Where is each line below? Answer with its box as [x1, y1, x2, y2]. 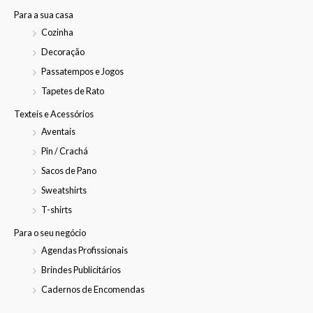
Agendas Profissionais [41, 244, 128, 256]
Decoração [41, 46, 85, 58]
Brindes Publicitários [41, 263, 121, 275]
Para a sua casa [14, 8, 73, 20]
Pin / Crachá [41, 145, 88, 156]
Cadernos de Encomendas [41, 283, 145, 295]
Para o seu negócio [14, 226, 86, 238]
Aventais [41, 125, 75, 137]
